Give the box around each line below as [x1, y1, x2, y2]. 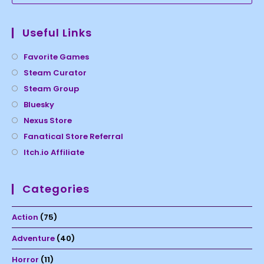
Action [12, 212, 38, 223]
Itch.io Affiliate [24, 147, 84, 159]
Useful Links [22, 25, 92, 41]
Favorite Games [24, 51, 89, 63]
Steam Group [24, 83, 79, 95]
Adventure [12, 233, 55, 245]
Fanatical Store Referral [24, 131, 123, 143]
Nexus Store [24, 115, 72, 127]
